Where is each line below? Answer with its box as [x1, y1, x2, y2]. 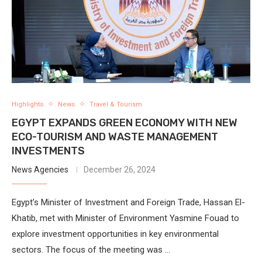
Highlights [12, 100, 43, 108]
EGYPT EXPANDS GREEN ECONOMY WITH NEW [12, 116, 237, 129]
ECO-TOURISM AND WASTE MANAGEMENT [12, 130, 218, 143]
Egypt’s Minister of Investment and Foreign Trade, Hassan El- [12, 196, 245, 208]
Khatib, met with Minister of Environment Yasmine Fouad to [12, 212, 239, 223]
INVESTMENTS [12, 144, 85, 157]
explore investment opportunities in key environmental [12, 228, 219, 239]
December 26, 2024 [84, 164, 156, 174]
